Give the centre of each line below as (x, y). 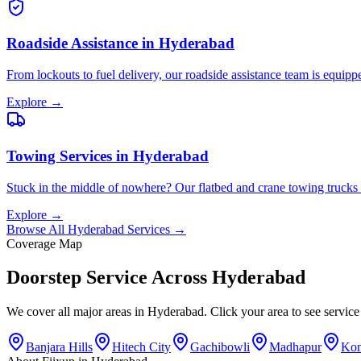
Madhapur (295, 347)
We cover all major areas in (77, 312)
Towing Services (59, 156)
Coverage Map (44, 243)
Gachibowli (220, 347)
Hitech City (141, 347)
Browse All (37, 229)
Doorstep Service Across (109, 278)
